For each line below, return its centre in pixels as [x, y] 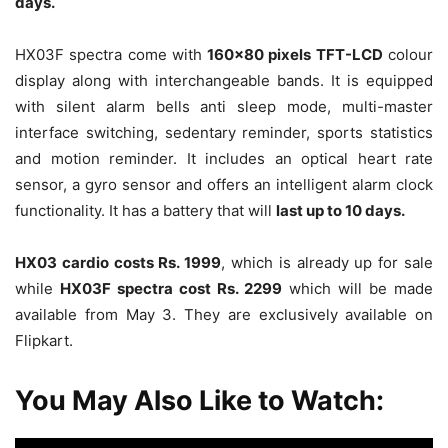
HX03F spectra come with [111, 55]
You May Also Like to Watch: [199, 401]
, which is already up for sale [327, 263]
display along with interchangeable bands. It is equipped [224, 81]
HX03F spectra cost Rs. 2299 [171, 289]
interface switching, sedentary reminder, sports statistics [224, 133]
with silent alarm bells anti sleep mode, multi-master [224, 107]
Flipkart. [44, 341]
